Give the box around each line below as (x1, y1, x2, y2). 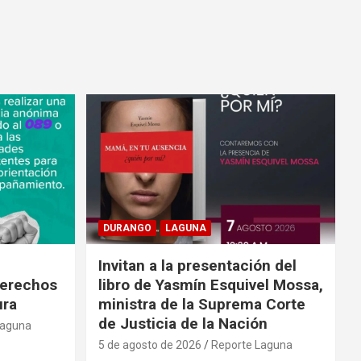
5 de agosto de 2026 (98, 338, 201, 351)
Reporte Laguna (210, 338, 293, 351)
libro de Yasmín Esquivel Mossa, (98, 275, 323, 294)
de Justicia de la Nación (98, 313, 268, 333)
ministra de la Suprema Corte (98, 294, 305, 313)
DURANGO (102, 222, 151, 234)
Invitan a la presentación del (98, 255, 297, 275)
